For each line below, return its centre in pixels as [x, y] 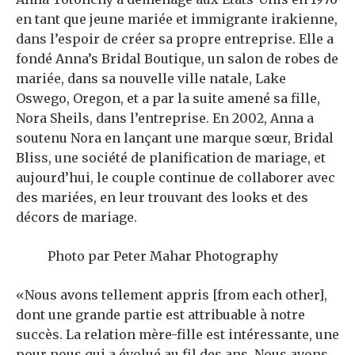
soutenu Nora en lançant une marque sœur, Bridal [175, 138]
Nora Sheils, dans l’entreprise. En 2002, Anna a [165, 118]
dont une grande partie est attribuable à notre [160, 315]
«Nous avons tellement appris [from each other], [172, 295]
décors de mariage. [76, 218]
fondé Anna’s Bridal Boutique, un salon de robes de [177, 59]
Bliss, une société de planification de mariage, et [171, 158]
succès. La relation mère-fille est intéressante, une [177, 335]
